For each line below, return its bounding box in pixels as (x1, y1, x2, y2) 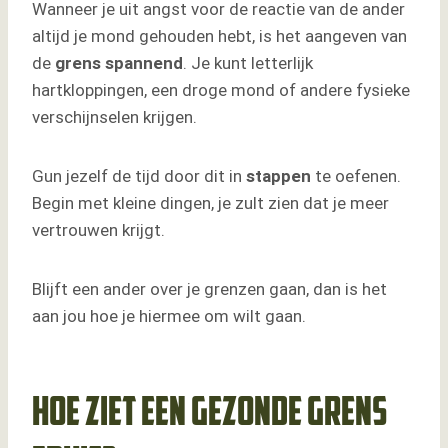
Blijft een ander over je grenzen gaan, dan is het (32, 279, 387, 300)
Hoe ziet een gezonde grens (32, 395, 387, 436)
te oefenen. (311, 166, 401, 187)
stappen (246, 166, 311, 187)
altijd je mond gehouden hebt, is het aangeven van (32, 26, 407, 47)
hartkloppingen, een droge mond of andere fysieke (32, 80, 410, 101)
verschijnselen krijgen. (32, 107, 197, 128)
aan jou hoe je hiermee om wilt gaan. (32, 306, 306, 327)
